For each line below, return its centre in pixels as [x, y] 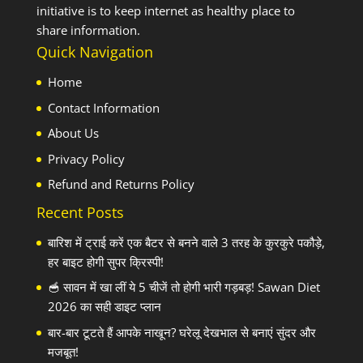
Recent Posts [80, 212]
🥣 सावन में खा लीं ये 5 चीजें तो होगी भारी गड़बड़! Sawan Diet [184, 287]
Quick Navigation [94, 52]
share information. [88, 30]
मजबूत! [63, 351]
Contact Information [103, 107]
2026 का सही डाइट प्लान [104, 307]
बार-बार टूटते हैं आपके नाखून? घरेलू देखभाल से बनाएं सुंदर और [181, 332]
